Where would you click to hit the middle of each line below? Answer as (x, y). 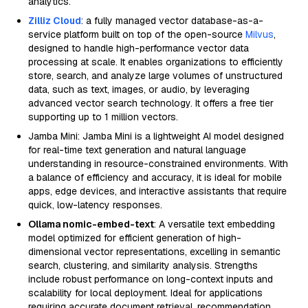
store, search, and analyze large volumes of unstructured (155, 76)
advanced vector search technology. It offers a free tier (151, 103)
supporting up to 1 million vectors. (103, 117)
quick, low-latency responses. (95, 205)
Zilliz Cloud (55, 21)
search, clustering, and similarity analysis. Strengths (143, 265)
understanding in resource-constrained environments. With (158, 164)
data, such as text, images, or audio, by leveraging (139, 89)
